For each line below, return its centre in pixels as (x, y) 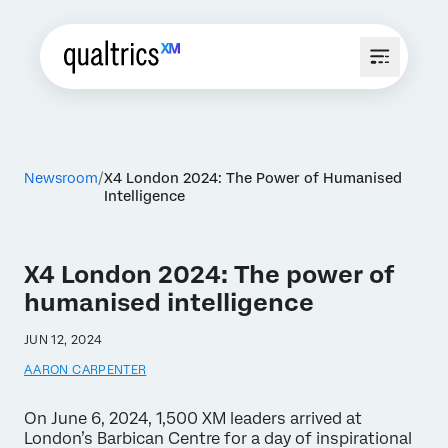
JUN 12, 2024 (63, 340)
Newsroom (61, 178)
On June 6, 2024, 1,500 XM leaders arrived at (193, 418)
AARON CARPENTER (85, 370)
